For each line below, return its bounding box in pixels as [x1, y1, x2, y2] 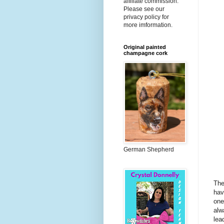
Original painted [123, 44, 166, 50]
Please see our [123, 5, 164, 13]
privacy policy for [123, 13, 169, 21]
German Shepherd [123, 146, 174, 153]
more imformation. [123, 21, 172, 29]
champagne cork [123, 50, 167, 56]
